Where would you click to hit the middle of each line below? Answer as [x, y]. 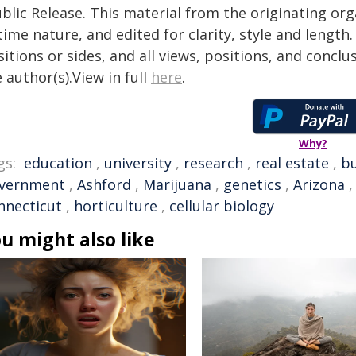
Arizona [319, 184]
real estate [292, 163]
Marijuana [177, 184]
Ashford [104, 184]
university [138, 163]
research [213, 163]
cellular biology [222, 206]
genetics [252, 184]
